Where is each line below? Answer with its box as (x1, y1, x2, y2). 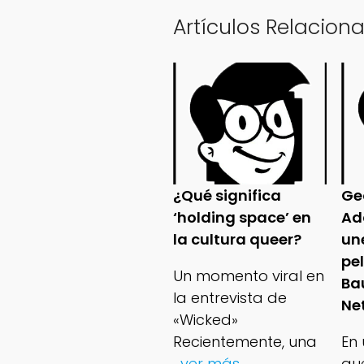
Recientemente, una (172, 331, 317, 353)
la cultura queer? (172, 229, 301, 250)
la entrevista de (172, 288, 287, 309)
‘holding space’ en (172, 207, 311, 228)
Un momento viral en (172, 266, 324, 287)
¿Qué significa (172, 185, 281, 206)
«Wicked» (172, 310, 238, 331)
